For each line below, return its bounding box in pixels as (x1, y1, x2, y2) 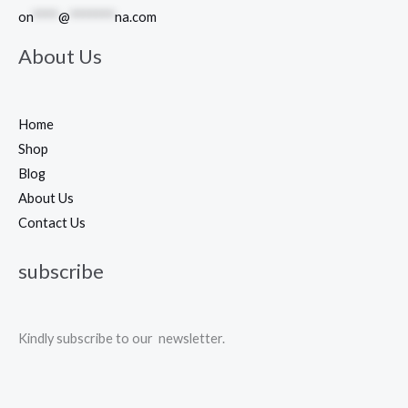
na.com (115, 8, 157, 25)
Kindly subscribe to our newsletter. (18, 331, 225, 347)
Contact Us (18, 214, 86, 230)
